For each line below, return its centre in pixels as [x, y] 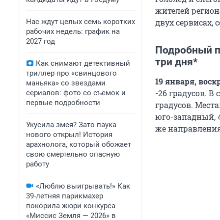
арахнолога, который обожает [79, 144]
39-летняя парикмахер [65, 196]
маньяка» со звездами [66, 83]
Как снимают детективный [83, 63]
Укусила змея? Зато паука [71, 125]
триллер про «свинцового [71, 73]
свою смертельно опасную [73, 154]
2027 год [41, 41]
